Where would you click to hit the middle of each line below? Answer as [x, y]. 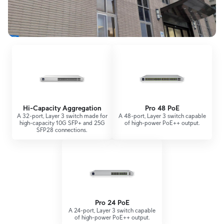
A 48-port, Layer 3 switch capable [162, 116]
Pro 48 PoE [162, 108]
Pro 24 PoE [112, 203]
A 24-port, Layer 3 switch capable [112, 210]
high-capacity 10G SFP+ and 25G [62, 123]
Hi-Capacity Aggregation [62, 108]
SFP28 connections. [62, 130]
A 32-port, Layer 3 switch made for [62, 116]
